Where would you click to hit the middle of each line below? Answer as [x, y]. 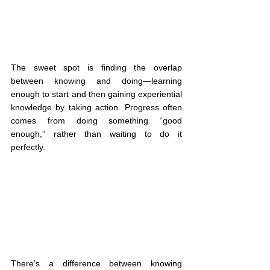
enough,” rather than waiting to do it [96, 134]
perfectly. [28, 147]
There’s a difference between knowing [96, 263]
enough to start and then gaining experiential [96, 94]
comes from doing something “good [96, 121]
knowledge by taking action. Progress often [96, 108]
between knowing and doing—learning [96, 81]
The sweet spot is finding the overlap [96, 68]
